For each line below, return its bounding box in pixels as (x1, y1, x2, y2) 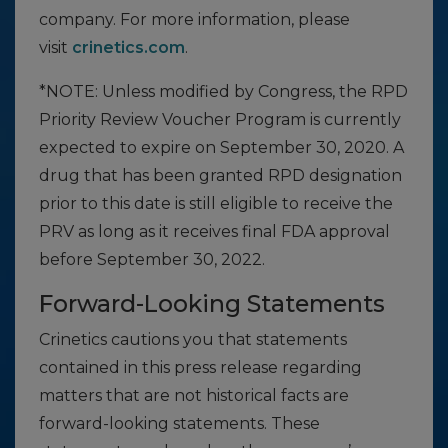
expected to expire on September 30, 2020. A (39, 138, 404, 157)
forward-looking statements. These (39, 414, 320, 433)
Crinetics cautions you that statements (39, 330, 347, 349)
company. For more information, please (39, 10, 350, 29)
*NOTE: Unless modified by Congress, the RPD (39, 82, 408, 101)
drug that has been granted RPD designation (39, 166, 402, 185)
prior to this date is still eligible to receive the (39, 194, 393, 213)
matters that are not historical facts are (39, 386, 349, 405)
